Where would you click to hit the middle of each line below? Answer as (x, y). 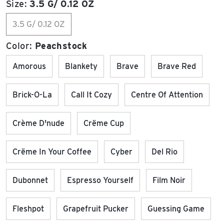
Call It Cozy (91, 95)
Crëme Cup (104, 123)
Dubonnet (30, 180)
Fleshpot (28, 209)
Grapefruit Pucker (96, 209)
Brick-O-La (32, 95)
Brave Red (177, 66)
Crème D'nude (38, 123)
